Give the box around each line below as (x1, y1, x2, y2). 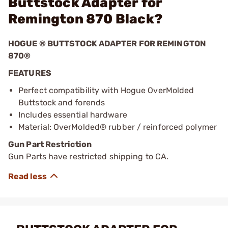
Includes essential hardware (18, 110, 127, 120)
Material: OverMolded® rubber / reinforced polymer (18, 122, 217, 132)
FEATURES (8, 68, 51, 78)
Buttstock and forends (18, 98, 105, 107)
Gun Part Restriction (8, 139, 92, 149)
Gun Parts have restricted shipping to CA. (8, 152, 169, 161)
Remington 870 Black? (8, 11, 162, 27)
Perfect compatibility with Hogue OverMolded (18, 85, 194, 95)
